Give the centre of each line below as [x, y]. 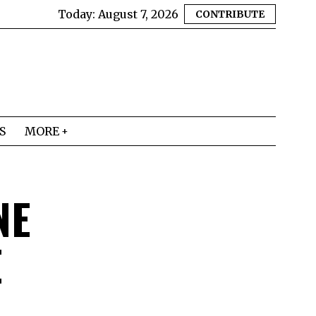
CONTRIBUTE [230, 14]
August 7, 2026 [138, 14]
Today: [78, 14]
